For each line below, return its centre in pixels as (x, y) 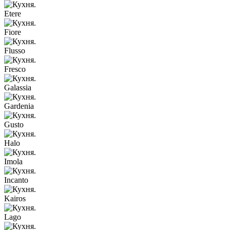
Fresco (15, 69)
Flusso (15, 51)
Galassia (18, 88)
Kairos (15, 199)
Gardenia (19, 106)
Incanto (16, 180)
